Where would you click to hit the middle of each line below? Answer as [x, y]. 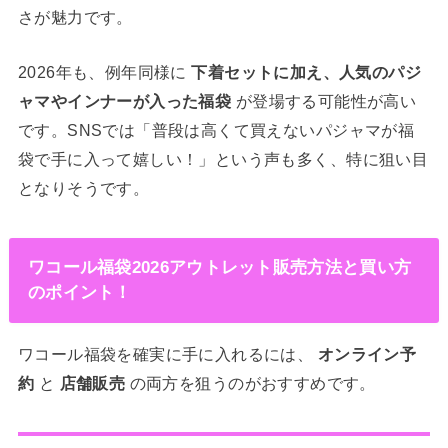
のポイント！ [79, 292]
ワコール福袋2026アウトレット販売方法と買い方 [219, 267]
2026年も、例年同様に [104, 72]
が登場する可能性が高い [324, 101]
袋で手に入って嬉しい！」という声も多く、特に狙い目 [223, 159]
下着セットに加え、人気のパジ [306, 72]
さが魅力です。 [75, 16]
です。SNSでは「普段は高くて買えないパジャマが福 [216, 130]
